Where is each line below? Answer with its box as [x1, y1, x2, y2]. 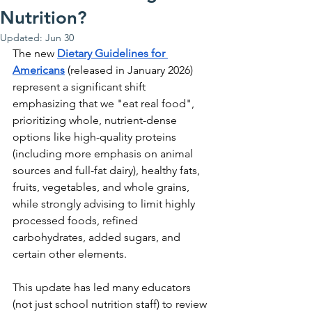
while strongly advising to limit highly [13, 197, 198, 211]
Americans [13, 63, 65, 77]
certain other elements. [13, 247, 127, 261]
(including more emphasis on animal [13, 147, 196, 161]
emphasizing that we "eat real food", [13, 97, 197, 111]
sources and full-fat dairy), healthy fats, [13, 164, 203, 178]
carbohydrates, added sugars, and [13, 231, 183, 244]
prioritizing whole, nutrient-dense [13, 114, 180, 127]
